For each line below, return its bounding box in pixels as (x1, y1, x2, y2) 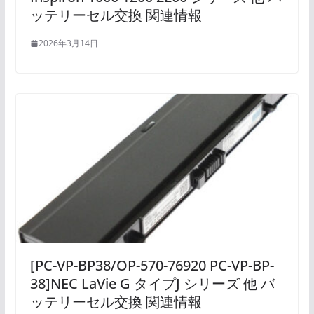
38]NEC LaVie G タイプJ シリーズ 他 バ (29, 273, 275, 293)
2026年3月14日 (38, 37, 98, 50)
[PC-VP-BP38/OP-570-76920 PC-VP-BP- (29, 255, 274, 275)
